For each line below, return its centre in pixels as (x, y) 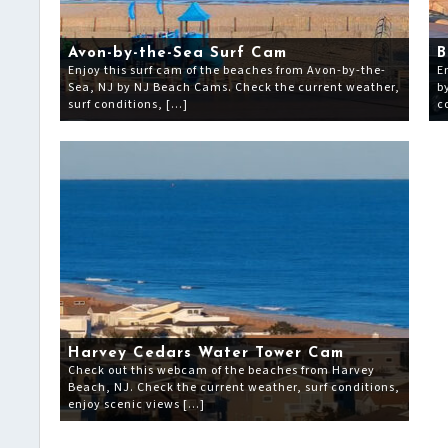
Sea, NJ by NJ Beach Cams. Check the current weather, (234, 87)
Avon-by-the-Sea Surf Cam (177, 53)
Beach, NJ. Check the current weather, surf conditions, (234, 387)
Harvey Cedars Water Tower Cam (206, 353)
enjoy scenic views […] (136, 404)
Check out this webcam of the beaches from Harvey (221, 370)
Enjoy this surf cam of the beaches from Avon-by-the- (227, 70)
